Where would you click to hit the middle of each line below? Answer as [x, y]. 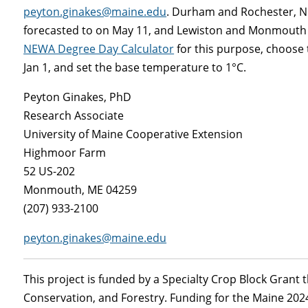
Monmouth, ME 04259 [80, 190]
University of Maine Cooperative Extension [133, 134]
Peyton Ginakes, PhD [78, 97]
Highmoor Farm [65, 153]
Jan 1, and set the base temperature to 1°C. [135, 68]
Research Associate [74, 116]
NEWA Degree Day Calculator [99, 49]
